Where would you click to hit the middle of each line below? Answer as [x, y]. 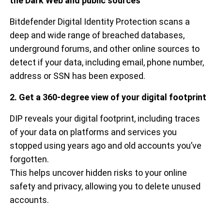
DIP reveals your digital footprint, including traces [105, 118]
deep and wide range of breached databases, [97, 35]
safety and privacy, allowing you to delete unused [105, 186]
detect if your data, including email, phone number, [107, 62]
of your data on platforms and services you [93, 132]
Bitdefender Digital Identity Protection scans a [100, 22]
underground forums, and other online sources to [105, 49]
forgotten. [29, 159]
